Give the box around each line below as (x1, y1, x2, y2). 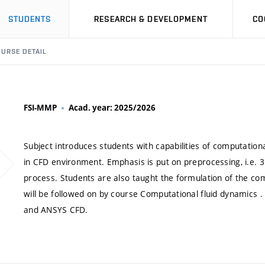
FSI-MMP (24, 102, 57, 113)
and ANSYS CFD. (24, 203, 88, 215)
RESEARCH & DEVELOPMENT (94, 14, 208, 24)
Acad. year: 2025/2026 (69, 102, 156, 113)
